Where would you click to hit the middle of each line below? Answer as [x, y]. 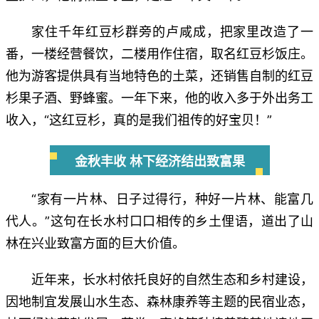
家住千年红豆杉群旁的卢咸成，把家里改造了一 [172, 31]
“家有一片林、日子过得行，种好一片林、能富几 [172, 199]
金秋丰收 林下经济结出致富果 [159, 161]
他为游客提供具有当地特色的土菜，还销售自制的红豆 [159, 75]
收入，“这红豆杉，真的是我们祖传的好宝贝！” [139, 120]
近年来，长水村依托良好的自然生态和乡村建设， [172, 279]
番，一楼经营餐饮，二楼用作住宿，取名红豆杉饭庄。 [159, 53]
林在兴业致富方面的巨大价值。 [95, 243]
